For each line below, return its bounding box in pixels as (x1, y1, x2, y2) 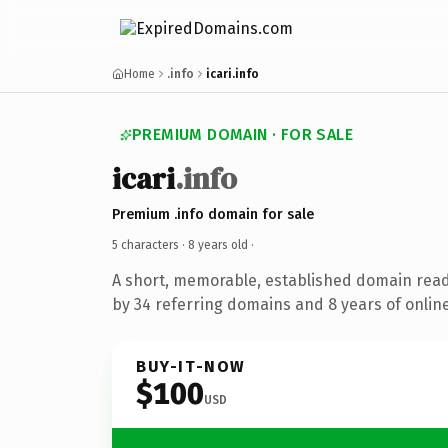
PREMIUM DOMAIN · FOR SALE (132, 125, 353, 144)
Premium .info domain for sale (112, 205, 314, 223)
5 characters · (112, 237, 188, 252)
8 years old (188, 237, 248, 252)
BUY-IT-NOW (136, 356, 246, 376)
